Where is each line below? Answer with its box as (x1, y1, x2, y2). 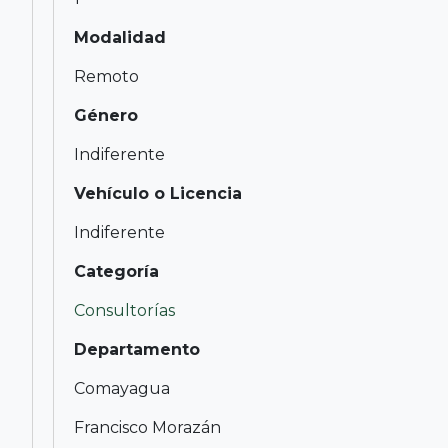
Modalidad (74, 27, 166, 47)
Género (74, 105, 138, 125)
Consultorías (74, 300, 175, 320)
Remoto (74, 66, 139, 86)
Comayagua (74, 378, 170, 398)
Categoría (74, 261, 159, 281)
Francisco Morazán (74, 417, 221, 437)
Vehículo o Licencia (74, 183, 242, 203)
